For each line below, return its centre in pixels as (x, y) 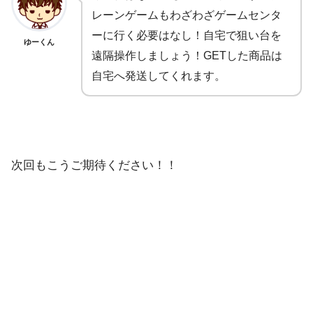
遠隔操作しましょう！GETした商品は (187, 56)
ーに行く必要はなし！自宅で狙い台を (187, 36)
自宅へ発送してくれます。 (159, 76)
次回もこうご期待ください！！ (94, 165)
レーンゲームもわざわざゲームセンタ (187, 15)
